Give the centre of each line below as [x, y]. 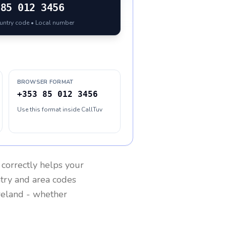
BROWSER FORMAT [45, 82]
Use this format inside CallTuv [60, 109]
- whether [45, 194]
